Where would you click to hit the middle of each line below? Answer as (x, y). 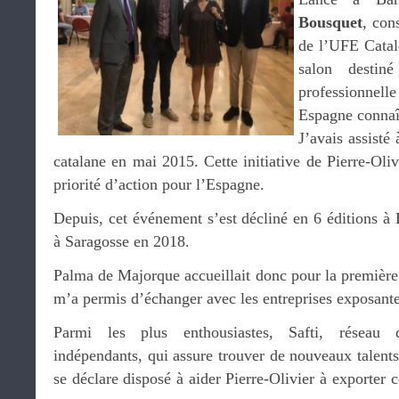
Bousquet (330, 22)
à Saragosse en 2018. (122, 241)
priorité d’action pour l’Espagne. (159, 184)
